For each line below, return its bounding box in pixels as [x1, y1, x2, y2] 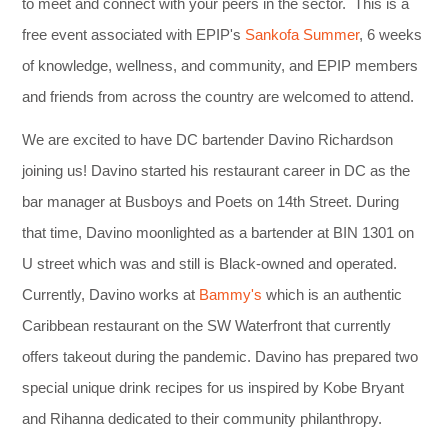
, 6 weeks [359, 25, 423, 43]
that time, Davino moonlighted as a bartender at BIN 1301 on [22, 223, 415, 241]
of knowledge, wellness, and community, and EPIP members [22, 56, 419, 74]
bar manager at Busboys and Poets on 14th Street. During [22, 192, 400, 210]
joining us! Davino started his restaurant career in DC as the [22, 161, 411, 179]
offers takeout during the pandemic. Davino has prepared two [22, 347, 419, 365]
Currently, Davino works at [22, 285, 200, 303]
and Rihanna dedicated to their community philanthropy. [22, 409, 387, 427]
